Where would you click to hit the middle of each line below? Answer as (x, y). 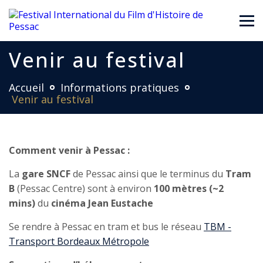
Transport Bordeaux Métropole (79, 241)
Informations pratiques (120, 87)
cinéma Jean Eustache (102, 203)
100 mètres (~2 (189, 188)
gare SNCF (46, 174)
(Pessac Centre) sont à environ (84, 188)
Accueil (26, 87)
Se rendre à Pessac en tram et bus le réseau (106, 227)
